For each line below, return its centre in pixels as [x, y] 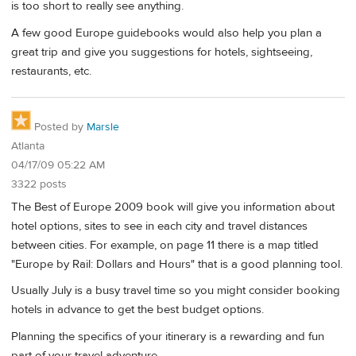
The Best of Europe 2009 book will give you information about [173, 207]
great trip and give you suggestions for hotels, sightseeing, [162, 52]
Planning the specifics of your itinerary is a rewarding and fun [168, 336]
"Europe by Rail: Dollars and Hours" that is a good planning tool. [177, 265]
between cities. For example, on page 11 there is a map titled [165, 246]
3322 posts [39, 185]
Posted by [59, 128]
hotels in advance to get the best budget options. [137, 310]
